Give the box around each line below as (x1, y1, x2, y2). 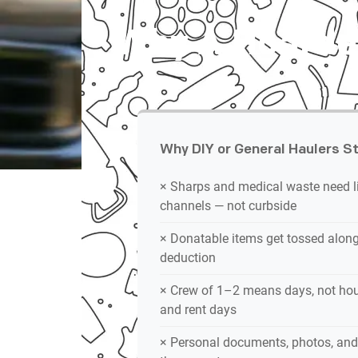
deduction (160, 249, 216, 265)
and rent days (160, 301, 237, 317)
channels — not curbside (160, 197, 296, 213)
